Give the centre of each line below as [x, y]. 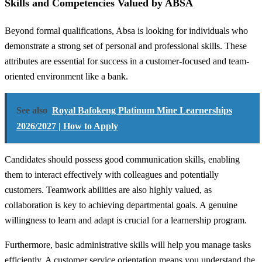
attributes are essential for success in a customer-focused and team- [127, 61]
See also [32, 110]
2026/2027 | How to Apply [67, 126]
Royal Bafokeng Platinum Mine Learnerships [142, 110]
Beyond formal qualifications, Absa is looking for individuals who [126, 30]
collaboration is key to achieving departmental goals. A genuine [121, 205]
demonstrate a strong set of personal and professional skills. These [126, 46]
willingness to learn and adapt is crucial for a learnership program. [126, 220]
